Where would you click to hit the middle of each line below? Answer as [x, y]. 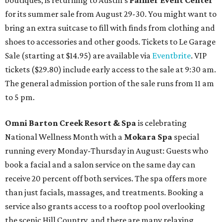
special [187, 137]
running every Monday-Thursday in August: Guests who [107, 151]
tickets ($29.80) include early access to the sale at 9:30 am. [111, 70]
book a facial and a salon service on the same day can [100, 165]
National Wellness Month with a [64, 137]
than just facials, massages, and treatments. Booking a [104, 193]
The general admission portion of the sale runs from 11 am [110, 83]
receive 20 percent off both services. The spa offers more [106, 179]
